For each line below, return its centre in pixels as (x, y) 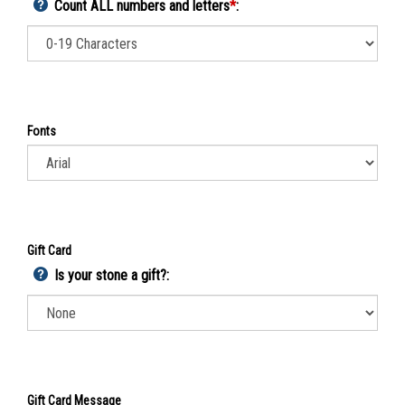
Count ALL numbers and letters (142, 10)
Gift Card (49, 255)
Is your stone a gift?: (112, 280)
